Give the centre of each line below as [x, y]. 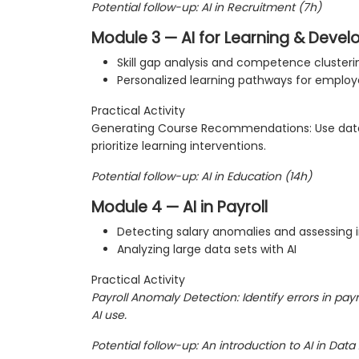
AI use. [109, 315]
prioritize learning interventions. [179, 146]
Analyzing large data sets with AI [207, 250]
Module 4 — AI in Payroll [179, 208]
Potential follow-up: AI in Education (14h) [202, 177]
